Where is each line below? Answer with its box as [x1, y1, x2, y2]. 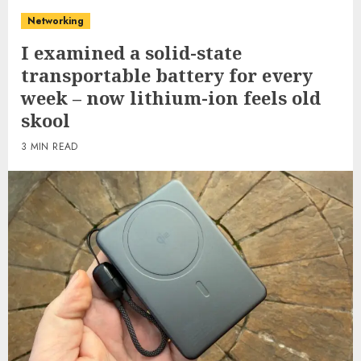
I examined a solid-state [21, 40, 242, 64]
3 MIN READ [21, 139, 78, 154]
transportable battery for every [21, 63, 313, 87]
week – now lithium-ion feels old [21, 85, 321, 110]
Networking [27, 14, 84, 28]
